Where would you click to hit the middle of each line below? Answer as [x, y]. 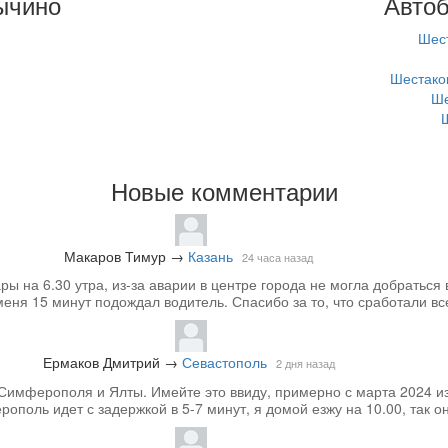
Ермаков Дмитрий [101, 362]
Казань [210, 255]
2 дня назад [305, 363]
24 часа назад [277, 256]
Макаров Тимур [115, 255]
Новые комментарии [224, 190]
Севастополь [224, 362]
